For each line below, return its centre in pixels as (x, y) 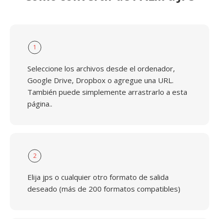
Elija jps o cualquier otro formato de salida (98, 177)
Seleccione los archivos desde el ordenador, (101, 68)
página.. (40, 104)
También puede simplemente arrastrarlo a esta (107, 92)
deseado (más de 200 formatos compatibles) (104, 189)
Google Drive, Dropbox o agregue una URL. (100, 80)
